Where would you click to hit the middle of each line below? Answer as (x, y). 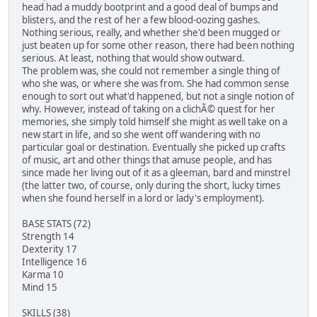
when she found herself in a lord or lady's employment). (143, 198)
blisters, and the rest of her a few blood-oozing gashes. (141, 20)
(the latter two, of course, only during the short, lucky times (151, 186)
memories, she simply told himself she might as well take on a (155, 122)
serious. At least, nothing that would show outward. (133, 58)
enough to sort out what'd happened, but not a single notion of (158, 97)
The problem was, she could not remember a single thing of (151, 71)
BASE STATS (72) (56, 224)
